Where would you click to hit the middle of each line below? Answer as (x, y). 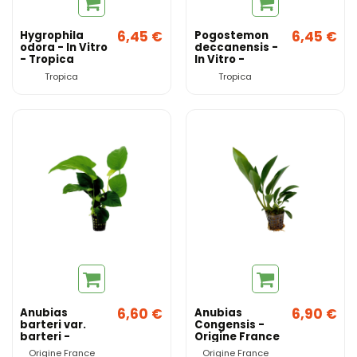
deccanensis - (236, 48)
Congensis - (229, 324)
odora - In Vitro (64, 48)
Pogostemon (231, 36)
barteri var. (53, 324)
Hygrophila (52, 36)
